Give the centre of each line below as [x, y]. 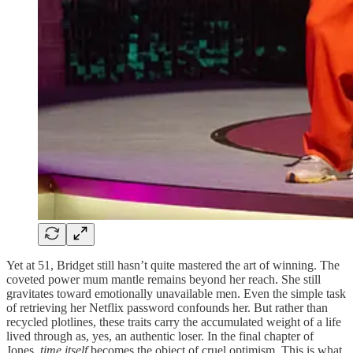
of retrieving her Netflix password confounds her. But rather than [167, 308]
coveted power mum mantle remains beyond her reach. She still [163, 280]
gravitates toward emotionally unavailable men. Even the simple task [176, 294]
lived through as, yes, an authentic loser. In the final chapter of [160, 336]
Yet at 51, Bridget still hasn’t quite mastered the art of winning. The [173, 266]
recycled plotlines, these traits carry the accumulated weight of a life [174, 322]
